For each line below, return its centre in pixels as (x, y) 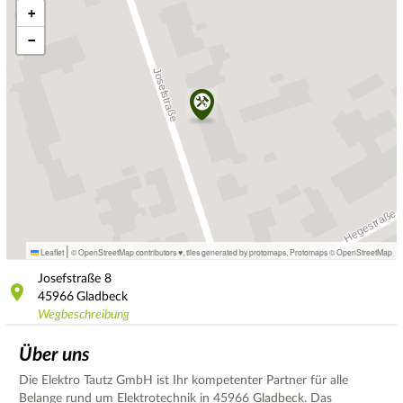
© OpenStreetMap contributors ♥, (128, 252)
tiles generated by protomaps (236, 252)
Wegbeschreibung (84, 314)
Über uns (54, 354)
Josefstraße (69, 278)
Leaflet (51, 252)
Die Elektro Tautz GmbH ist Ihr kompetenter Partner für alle (184, 380)
